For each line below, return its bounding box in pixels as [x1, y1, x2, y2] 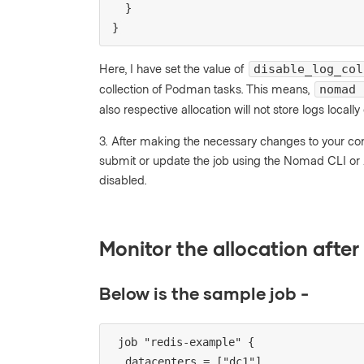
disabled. [99, 171, 147, 187]
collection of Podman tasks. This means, [99, 80, 313, 96]
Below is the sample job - [99, 283, 313, 304]
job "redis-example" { [118, 336, 254, 349]
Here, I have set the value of [99, 60, 247, 76]
